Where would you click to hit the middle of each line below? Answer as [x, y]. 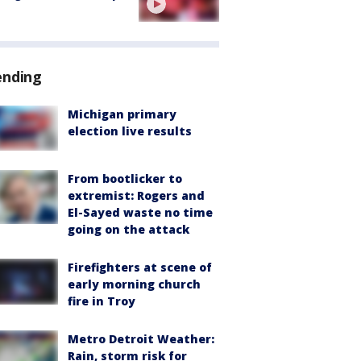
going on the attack [129, 230]
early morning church [134, 284]
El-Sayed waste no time [140, 213]
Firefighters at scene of [140, 268]
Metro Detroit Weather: [141, 339]
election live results [130, 131]
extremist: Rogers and [136, 196]
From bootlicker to [125, 179]
